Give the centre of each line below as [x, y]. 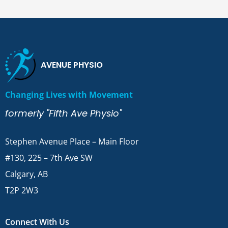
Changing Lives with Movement [69, 94]
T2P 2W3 [22, 190]
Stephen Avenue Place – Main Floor [72, 141]
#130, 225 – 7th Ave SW [49, 158]
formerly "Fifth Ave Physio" [63, 113]
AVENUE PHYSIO [72, 65]
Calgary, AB [26, 174]
